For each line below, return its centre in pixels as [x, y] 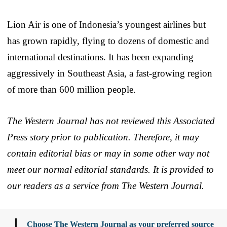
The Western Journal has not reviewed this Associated [111, 121]
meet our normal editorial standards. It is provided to [110, 169]
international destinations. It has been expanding [100, 57]
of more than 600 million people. [71, 89]
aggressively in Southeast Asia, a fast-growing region [110, 73]
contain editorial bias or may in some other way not [108, 153]
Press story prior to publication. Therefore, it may [103, 137]
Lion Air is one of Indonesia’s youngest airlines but [106, 24]
